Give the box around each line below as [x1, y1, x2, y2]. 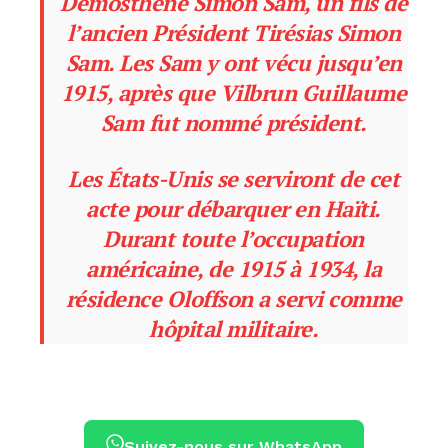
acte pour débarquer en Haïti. [86, 194, 381, 224]
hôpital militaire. [149, 314, 318, 344]
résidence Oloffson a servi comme [65, 284, 402, 314]
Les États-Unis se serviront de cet [68, 164, 399, 194]
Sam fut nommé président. [100, 108, 367, 138]
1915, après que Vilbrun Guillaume [60, 78, 407, 108]
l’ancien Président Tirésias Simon [66, 18, 401, 48]
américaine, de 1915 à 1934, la [86, 254, 381, 284]
